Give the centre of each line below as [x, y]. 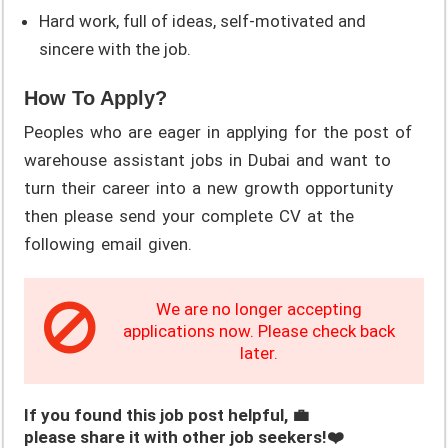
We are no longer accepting [258, 308]
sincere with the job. [115, 48]
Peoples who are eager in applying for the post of [218, 131]
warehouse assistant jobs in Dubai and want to [208, 159]
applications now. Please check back [258, 330]
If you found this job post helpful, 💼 [167, 414]
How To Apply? [96, 97]
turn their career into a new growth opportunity [209, 187]
